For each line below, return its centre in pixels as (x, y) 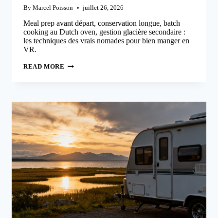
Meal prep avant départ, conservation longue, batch (102, 23)
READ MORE (44, 66)
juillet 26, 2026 (103, 8)
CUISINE (78, 64)
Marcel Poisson (53, 8)
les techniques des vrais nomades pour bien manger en (106, 40)
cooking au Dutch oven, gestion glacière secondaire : (104, 32)
